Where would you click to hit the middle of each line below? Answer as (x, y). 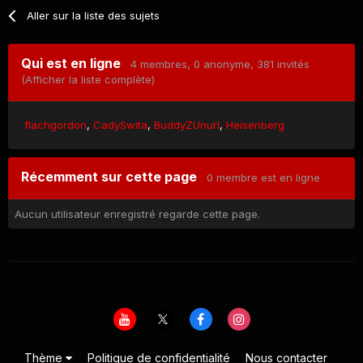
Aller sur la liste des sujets (94, 15)
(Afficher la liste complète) (88, 79)
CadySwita (120, 125)
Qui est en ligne (76, 63)
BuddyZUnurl (187, 125)
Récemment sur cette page (114, 177)
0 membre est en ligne (263, 178)
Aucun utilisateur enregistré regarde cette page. (137, 214)
